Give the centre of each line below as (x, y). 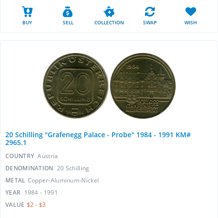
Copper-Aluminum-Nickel (63, 180)
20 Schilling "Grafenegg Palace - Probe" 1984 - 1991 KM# (98, 135)
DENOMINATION (30, 168)
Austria (48, 156)
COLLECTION (109, 22)
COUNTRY (21, 156)
